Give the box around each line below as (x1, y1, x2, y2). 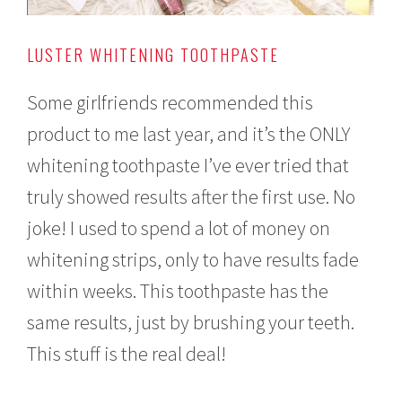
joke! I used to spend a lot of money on (27, 215, 331, 241)
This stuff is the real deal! (27, 341, 227, 367)
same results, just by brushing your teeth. (27, 310, 355, 336)
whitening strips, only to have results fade (27, 247, 360, 273)
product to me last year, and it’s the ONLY (27, 121, 351, 147)
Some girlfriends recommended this (27, 90, 314, 116)
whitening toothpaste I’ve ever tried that (27, 153, 350, 179)
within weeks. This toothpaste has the (27, 278, 329, 304)
